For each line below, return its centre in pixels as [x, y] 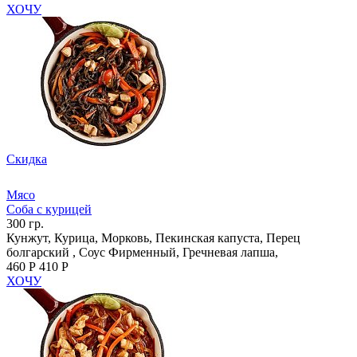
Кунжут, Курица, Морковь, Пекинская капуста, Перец [153, 237]
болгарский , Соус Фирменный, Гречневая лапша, [142, 252]
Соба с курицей [49, 209]
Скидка [27, 159]
